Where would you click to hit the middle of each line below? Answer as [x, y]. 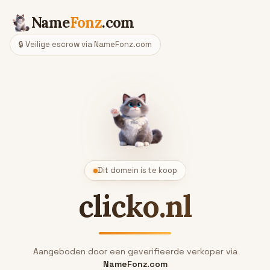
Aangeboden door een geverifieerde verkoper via [135, 251]
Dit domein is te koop [137, 170]
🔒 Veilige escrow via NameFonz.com [85, 44]
